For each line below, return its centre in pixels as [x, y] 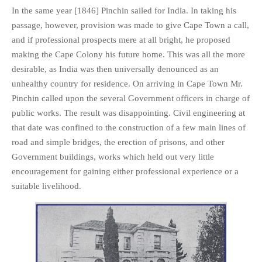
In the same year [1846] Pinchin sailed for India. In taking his [124, 10]
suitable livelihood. [46, 186]
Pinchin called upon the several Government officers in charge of [131, 98]
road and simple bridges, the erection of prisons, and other [118, 142]
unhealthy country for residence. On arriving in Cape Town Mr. [127, 83]
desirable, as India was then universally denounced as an [115, 69]
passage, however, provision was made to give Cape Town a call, [130, 25]
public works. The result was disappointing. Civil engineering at [128, 113]
